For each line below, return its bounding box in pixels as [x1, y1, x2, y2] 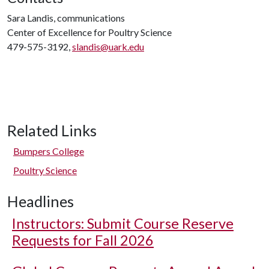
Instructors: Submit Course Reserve [12, 215, 234, 232]
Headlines [7, 192, 74, 210]
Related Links [7, 121, 97, 139]
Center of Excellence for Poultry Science [7, 26, 172, 38]
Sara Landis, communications [7, 12, 125, 23]
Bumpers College [13, 145, 84, 157]
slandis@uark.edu [72, 41, 144, 52]
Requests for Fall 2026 [12, 232, 154, 249]
